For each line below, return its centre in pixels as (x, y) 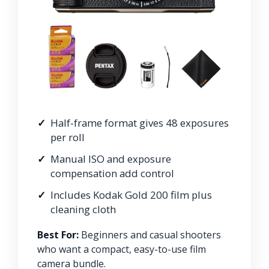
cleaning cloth (83, 209)
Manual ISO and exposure (111, 159)
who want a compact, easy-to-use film (122, 249)
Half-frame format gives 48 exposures (140, 122)
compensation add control (112, 173)
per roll (68, 137)
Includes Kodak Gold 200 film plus (131, 195)
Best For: (58, 234)
